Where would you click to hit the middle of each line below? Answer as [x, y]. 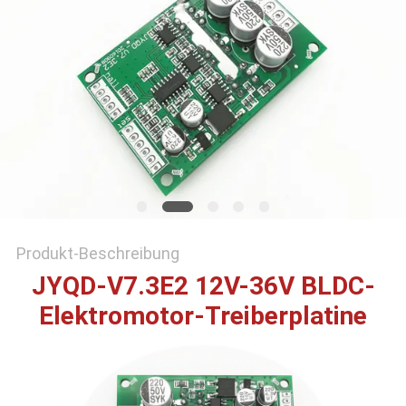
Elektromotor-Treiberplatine [203, 316]
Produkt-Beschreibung [97, 254]
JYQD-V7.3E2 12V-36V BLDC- [203, 286]
